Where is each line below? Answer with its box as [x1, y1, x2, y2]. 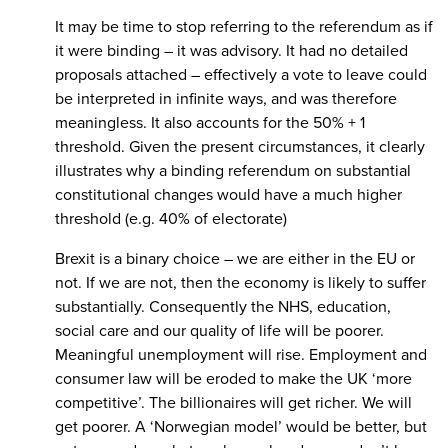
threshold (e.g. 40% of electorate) [55, 208, 287, 229]
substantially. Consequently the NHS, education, [55, 296, 391, 317]
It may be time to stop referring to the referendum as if [55, 16, 433, 37]
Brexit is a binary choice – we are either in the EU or [55, 248, 415, 269]
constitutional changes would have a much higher [55, 184, 402, 205]
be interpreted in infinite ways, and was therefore [55, 88, 397, 109]
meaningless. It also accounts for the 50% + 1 [55, 112, 365, 133]
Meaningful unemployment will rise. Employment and [55, 344, 427, 365]
